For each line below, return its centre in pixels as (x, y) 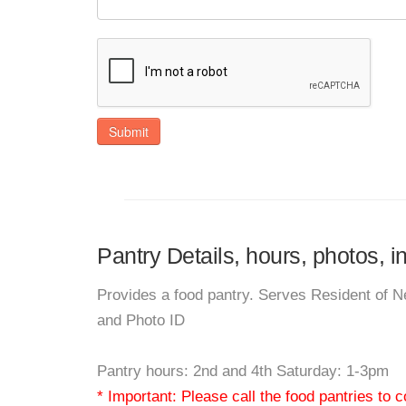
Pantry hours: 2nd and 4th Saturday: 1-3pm (243, 371)
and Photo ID (141, 320)
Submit (129, 131)
